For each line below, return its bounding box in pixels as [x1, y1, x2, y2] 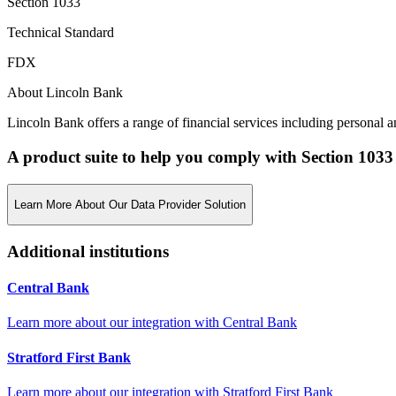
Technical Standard [7, 25, 114, 41]
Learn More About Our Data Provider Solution [14, 197, 246, 211]
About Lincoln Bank [7, 85, 123, 101]
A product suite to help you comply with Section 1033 [7, 147, 393, 166]
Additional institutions [7, 241, 169, 261]
